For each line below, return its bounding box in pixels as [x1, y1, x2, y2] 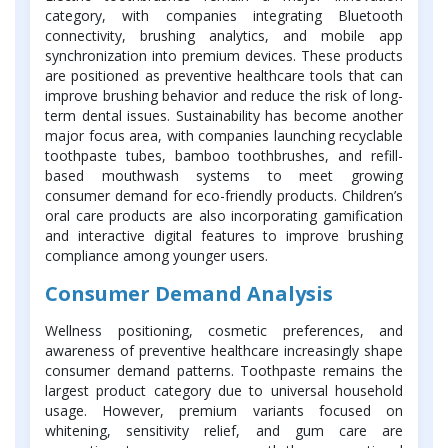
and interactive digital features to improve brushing [45, 225, 403, 245]
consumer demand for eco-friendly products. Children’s [45, 185, 403, 205]
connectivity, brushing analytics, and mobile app [45, 25, 403, 45]
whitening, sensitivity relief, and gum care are [45, 420, 403, 440]
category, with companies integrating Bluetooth [45, 5, 403, 25]
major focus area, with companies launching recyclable [45, 125, 403, 145]
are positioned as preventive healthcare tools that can [45, 65, 403, 85]
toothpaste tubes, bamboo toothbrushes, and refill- [45, 145, 403, 165]
